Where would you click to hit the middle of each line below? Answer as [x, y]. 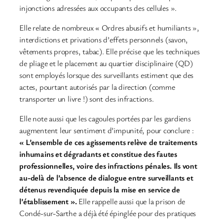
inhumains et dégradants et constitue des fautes [98, 154]
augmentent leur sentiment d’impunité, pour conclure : [107, 130]
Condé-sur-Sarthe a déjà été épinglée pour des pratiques [108, 213]
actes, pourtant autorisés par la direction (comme [97, 87]
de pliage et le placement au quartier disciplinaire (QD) [106, 63]
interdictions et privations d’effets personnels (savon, [104, 40]
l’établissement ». [49, 202]
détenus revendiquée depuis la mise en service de [100, 190]
